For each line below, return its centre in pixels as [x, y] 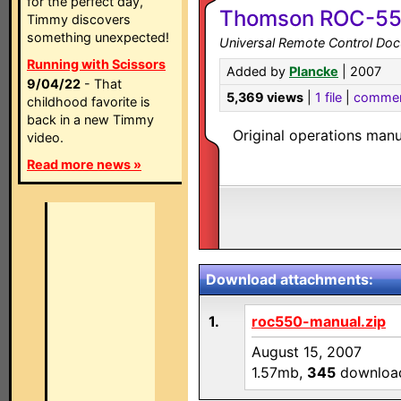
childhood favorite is [89, 102]
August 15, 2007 [307, 352]
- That [101, 84]
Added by [258, 71]
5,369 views [265, 97]
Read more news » [84, 164]
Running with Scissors [96, 64]
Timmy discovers [79, 19]
